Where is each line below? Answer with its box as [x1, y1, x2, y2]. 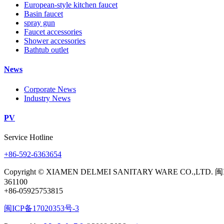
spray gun [24, 18, 55, 27]
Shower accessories [24, 36, 85, 45]
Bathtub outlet [24, 45, 68, 54]
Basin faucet [24, 9, 63, 18]
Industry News [24, 93, 70, 102]
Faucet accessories [24, 27, 82, 36]
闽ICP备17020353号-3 [4, 204, 79, 213]
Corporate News [24, 84, 76, 93]
